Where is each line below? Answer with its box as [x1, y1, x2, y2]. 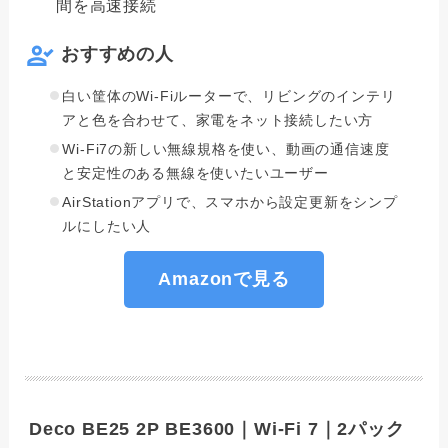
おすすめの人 [60, 44, 174, 65]
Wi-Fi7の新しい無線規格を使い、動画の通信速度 [62, 140, 390, 157]
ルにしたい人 [62, 217, 152, 234]
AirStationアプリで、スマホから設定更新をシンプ [62, 193, 398, 210]
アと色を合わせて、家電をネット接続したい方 [62, 111, 374, 128]
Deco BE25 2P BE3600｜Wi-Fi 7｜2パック [28, 418, 405, 439]
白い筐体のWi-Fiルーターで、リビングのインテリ [62, 87, 396, 104]
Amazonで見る [158, 268, 290, 289]
